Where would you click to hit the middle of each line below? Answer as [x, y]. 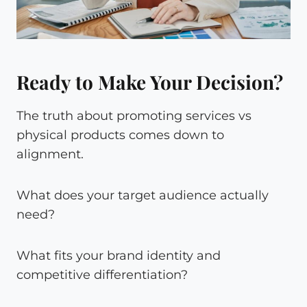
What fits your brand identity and [119, 255]
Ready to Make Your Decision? [150, 82]
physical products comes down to [120, 135]
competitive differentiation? [102, 274]
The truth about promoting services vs [134, 115]
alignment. [50, 154]
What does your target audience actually [143, 195]
